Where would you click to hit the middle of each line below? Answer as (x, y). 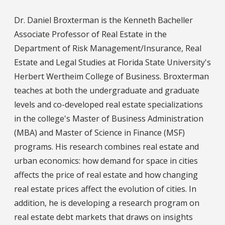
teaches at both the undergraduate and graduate (107, 90)
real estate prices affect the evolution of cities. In (105, 189)
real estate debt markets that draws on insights (103, 217)
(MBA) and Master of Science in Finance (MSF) (99, 132)
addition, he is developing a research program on (107, 203)
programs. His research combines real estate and (106, 146)
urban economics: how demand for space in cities (106, 160)
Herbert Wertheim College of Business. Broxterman (111, 76)
